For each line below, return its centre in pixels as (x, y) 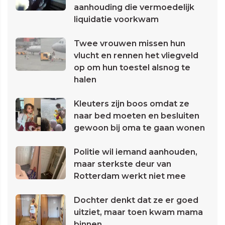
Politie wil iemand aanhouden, (136, 152)
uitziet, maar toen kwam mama (138, 212)
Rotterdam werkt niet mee (130, 176)
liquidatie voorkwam (116, 20)
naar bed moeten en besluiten (137, 116)
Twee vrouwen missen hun (130, 44)
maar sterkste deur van (123, 164)
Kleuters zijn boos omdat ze (132, 104)
